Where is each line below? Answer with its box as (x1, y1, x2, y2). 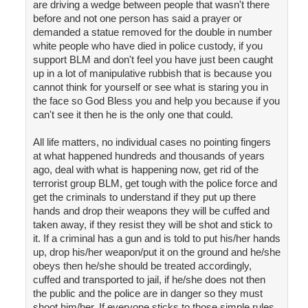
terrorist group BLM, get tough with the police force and (32, 177, 277, 190)
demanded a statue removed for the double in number (32, 26, 272, 38)
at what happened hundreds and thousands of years (32, 150, 265, 162)
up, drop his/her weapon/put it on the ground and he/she (32, 246, 280, 258)
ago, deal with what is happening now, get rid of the (32, 164, 258, 176)
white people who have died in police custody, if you (32, 40, 263, 52)
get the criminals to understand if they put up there (32, 191, 256, 203)
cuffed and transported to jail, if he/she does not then (32, 274, 265, 286)
